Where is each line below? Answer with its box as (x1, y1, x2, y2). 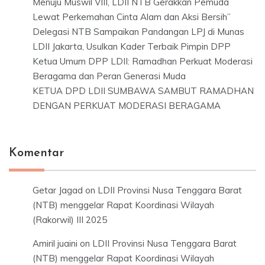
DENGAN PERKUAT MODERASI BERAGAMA (33, 100, 221, 112)
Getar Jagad (33, 185, 83, 196)
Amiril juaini (33, 238, 77, 250)
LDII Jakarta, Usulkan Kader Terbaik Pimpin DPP (33, 41, 231, 53)
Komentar (9, 147, 64, 160)
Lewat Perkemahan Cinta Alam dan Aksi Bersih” (33, 11, 231, 23)
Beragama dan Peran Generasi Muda (33, 70, 186, 82)
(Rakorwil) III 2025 (33, 214, 107, 226)
